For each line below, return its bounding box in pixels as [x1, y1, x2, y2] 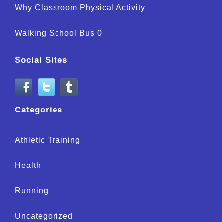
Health [15, 161, 41, 170]
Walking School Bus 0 [15, 29, 102, 38]
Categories [15, 105, 62, 115]
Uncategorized [15, 212, 73, 221]
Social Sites [15, 55, 67, 65]
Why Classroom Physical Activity [15, 3, 145, 12]
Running [15, 186, 49, 195]
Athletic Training [15, 136, 80, 145]
